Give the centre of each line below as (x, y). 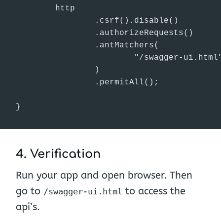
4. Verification (58, 154)
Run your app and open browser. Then (104, 175)
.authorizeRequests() (105, 33)
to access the (154, 191)
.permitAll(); (87, 82)
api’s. (28, 207)
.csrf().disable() (97, 20)
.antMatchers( (87, 45)
